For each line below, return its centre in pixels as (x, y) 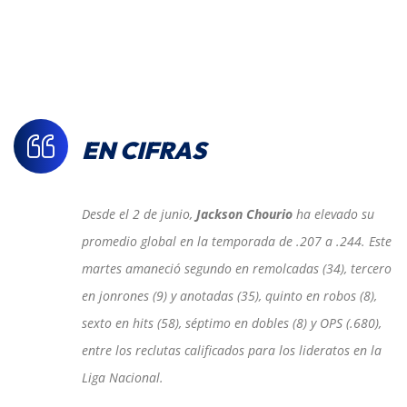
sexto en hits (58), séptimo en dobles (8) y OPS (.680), (232, 323)
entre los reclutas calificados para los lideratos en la (232, 351)
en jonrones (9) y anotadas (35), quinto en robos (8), (229, 296)
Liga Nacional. (123, 378)
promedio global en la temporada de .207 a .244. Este (237, 242)
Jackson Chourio (244, 214)
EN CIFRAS (144, 151)
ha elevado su (333, 214)
